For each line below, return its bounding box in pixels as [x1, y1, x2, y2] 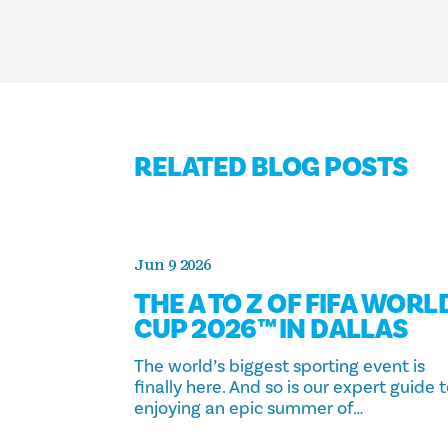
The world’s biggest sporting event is [134, 355, 426, 378]
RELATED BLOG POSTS [134, 150, 409, 186]
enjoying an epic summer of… [134, 397, 365, 420]
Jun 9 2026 [134, 255, 211, 274]
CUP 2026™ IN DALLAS [134, 311, 409, 347]
